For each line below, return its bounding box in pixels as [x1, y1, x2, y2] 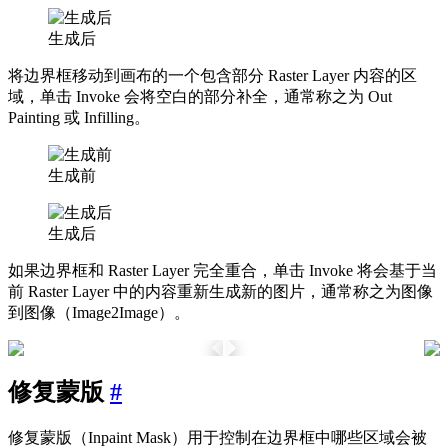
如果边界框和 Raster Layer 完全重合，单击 [8, 262, 309, 280]
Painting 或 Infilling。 [8, 109, 150, 127]
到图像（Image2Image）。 [8, 304, 190, 322]
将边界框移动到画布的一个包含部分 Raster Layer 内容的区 [8, 67, 417, 85]
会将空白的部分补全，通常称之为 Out [120, 88, 392, 106]
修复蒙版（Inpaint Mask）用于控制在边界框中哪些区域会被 [8, 428, 427, 446]
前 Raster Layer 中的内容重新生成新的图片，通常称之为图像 [8, 283, 433, 301]
